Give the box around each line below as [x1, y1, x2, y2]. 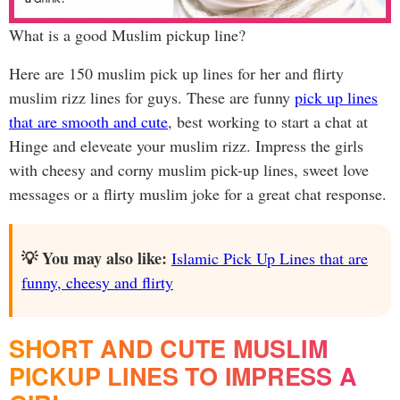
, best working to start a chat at [168, 111, 368, 133]
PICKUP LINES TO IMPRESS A [9, 359, 357, 394]
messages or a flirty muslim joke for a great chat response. [9, 183, 387, 205]
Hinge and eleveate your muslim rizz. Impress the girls [9, 135, 363, 157]
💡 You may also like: [21, 246, 167, 271]
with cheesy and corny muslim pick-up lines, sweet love [9, 159, 369, 181]
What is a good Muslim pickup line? [9, 24, 246, 46]
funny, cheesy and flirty [21, 271, 173, 294]
